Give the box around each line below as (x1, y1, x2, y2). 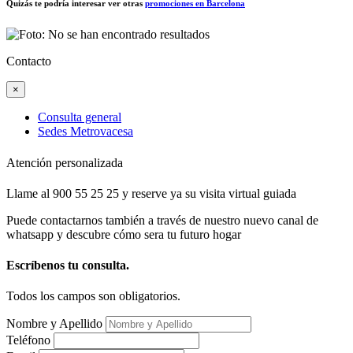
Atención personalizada (6, 155, 123, 169)
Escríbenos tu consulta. (6, 258, 129, 273)
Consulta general (38, 110, 121, 124)
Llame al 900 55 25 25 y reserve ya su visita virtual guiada (6, 186, 296, 200)
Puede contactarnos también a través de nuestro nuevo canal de (6, 213, 318, 227)
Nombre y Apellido (6, 317, 102, 331)
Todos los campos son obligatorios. (6, 289, 180, 303)
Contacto (6, 54, 51, 69)
